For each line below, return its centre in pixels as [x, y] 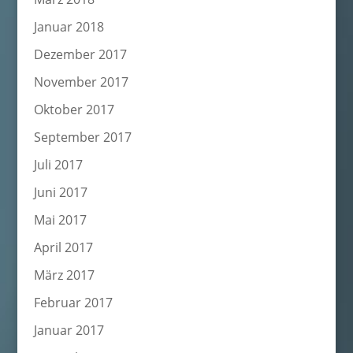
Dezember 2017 [80, 54]
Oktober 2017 [74, 110]
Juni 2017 [60, 192]
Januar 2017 [69, 330]
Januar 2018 [69, 27]
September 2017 [82, 137]
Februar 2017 [73, 303]
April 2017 [63, 247]
